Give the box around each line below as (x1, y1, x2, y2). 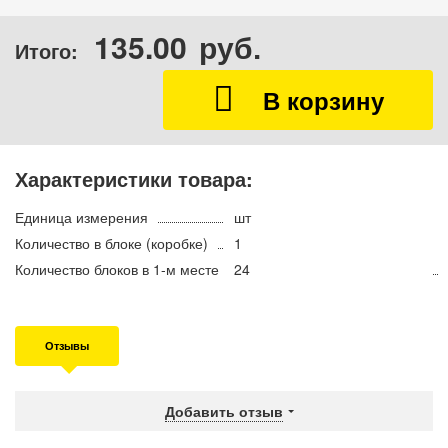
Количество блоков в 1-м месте (15, 259, 219, 279)
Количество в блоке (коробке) (15, 233, 208, 253)
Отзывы (45, 338, 89, 353)
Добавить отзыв (165, 401, 283, 421)
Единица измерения (15, 207, 148, 227)
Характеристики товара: (15, 164, 253, 193)
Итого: (15, 37, 84, 65)
